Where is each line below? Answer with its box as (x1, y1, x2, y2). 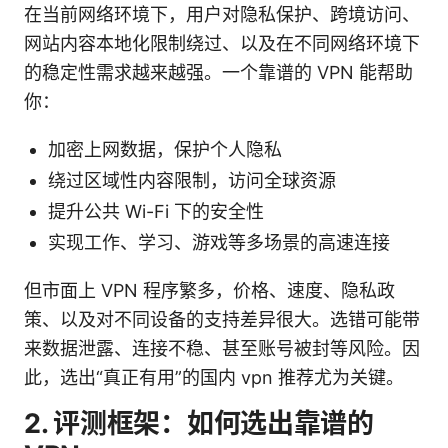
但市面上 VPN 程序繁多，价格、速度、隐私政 (24, 279, 395, 301)
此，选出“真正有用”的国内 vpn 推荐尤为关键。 (24, 366, 404, 388)
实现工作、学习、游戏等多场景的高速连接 (48, 231, 390, 253)
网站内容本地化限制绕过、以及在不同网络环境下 (24, 32, 420, 54)
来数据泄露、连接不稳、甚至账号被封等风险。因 (24, 337, 420, 359)
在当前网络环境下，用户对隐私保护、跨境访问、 (24, 3, 420, 25)
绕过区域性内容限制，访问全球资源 (48, 169, 336, 191)
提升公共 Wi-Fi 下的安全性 (48, 200, 264, 222)
